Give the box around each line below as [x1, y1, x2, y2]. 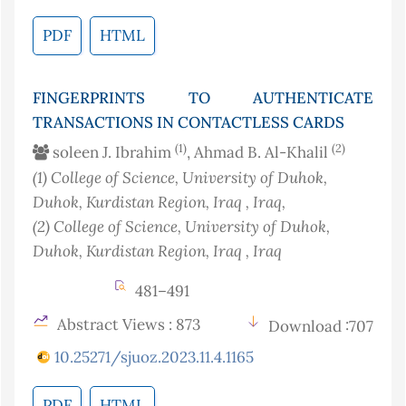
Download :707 [268, 316, 373, 337]
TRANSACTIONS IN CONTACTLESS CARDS [33, 112, 344, 133]
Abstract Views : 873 [53, 314, 200, 335]
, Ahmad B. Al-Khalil [187, 142, 332, 163]
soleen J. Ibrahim [49, 142, 175, 163]
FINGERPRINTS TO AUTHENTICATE [33, 88, 373, 109]
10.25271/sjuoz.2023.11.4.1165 [54, 347, 254, 368]
